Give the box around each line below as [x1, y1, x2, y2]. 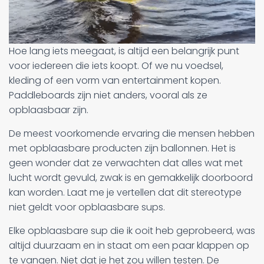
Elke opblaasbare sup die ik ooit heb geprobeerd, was [9, 223, 255, 237]
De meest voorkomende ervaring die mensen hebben [9, 126, 255, 140]
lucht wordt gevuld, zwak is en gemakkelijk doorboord [9, 170, 253, 184]
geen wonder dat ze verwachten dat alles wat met [9, 156, 243, 170]
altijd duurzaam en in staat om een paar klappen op [9, 238, 249, 252]
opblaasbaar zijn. [9, 103, 88, 117]
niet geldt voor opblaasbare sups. [9, 200, 165, 214]
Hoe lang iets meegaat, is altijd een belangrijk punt [9, 44, 239, 58]
